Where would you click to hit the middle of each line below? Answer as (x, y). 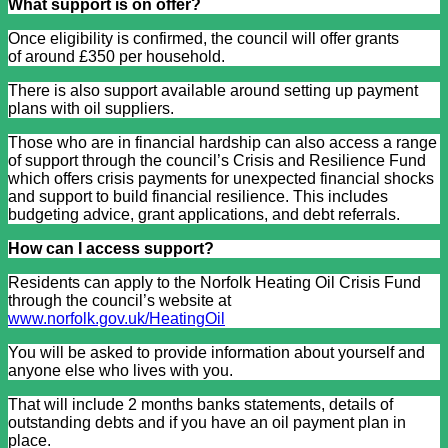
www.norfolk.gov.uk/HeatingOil (116, 318)
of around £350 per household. (118, 56)
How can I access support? (111, 248)
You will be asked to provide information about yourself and (216, 352)
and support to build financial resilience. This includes (198, 196)
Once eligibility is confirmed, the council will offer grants (203, 38)
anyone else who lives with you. (122, 370)
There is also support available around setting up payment (213, 90)
